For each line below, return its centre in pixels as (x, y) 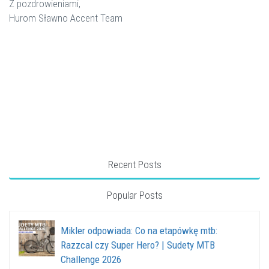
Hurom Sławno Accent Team (66, 18)
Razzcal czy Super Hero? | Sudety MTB (138, 245)
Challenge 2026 (91, 259)
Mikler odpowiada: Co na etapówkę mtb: (139, 231)
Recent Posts (134, 165)
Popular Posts (134, 195)
